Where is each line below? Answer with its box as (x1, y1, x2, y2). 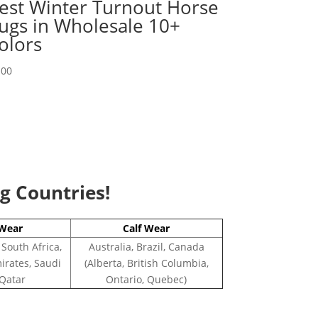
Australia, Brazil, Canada (88, 240, 204, 254)
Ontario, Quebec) (106, 273, 187, 287)
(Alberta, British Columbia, (84, 256, 209, 270)
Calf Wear (123, 221, 170, 236)
